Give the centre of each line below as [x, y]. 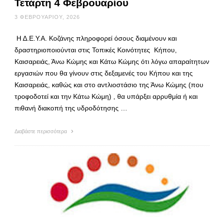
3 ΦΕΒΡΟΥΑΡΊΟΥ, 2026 [47, 17]
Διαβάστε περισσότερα [41, 132]
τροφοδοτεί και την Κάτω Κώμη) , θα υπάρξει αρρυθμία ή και [106, 97]
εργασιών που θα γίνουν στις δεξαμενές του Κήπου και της [104, 73]
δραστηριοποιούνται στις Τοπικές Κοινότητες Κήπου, [96, 50]
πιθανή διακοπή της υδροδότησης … [71, 108]
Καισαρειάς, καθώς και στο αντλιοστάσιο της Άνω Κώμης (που [109, 85]
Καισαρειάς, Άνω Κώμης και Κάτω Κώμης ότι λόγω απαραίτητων [112, 62]
